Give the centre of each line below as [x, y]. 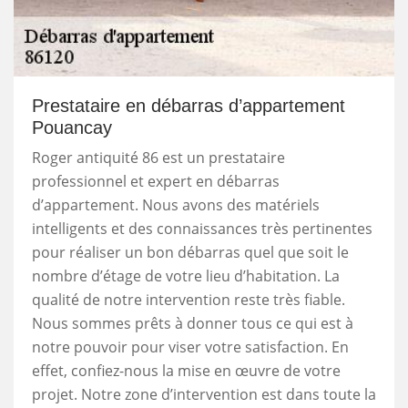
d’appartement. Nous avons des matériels [176, 204]
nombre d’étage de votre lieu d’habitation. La [186, 275]
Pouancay [72, 127]
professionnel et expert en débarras [156, 181]
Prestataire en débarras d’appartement [189, 105]
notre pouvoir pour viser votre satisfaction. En [190, 347]
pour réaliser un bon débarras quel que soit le [190, 252]
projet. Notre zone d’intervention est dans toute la [204, 394]
